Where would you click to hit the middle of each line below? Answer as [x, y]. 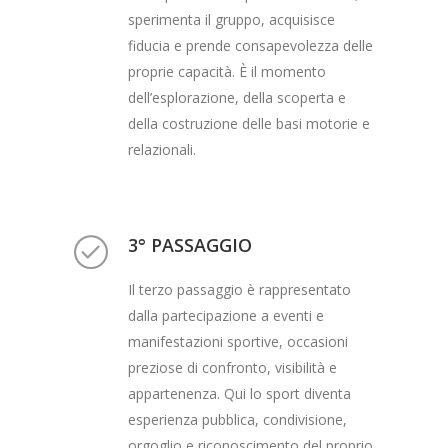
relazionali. [162, 149]
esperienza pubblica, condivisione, [237, 419]
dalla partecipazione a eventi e [226, 315]
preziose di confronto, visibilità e [232, 367]
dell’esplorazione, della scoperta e [237, 97]
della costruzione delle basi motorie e [249, 123]
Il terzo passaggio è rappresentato [239, 289]
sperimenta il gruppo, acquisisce [231, 19]
